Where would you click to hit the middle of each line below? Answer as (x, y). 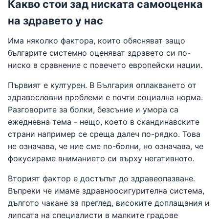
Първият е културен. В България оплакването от (102, 85)
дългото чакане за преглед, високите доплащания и (109, 203)
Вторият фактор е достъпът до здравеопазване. (101, 178)
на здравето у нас (55, 21)
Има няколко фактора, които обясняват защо (97, 41)
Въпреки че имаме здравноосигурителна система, (106, 191)
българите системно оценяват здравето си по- (99, 53)
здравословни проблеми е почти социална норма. (105, 97)
